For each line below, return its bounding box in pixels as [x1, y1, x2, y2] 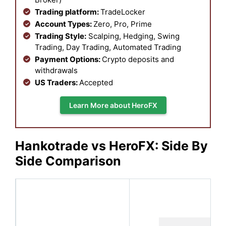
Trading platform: [35, 7, 100, 17]
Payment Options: [35, 54, 102, 64]
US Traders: [35, 77, 79, 87]
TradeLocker [100, 7, 145, 17]
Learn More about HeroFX [69, 100, 157, 109]
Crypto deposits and [102, 54, 174, 64]
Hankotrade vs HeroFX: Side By [15, 138, 208, 153]
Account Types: [35, 19, 93, 29]
